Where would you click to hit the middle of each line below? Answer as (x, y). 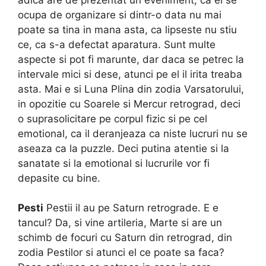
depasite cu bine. (59, 178)
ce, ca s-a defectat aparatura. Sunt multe (117, 44)
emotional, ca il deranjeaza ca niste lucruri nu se (133, 133)
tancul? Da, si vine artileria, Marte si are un (120, 223)
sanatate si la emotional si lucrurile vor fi (114, 163)
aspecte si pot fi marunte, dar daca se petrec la (131, 59)
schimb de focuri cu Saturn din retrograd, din (125, 238)
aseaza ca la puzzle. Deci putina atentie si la (123, 148)
